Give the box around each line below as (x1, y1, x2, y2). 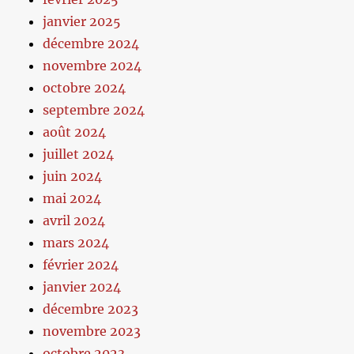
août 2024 (43, 124, 107, 141)
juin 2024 (43, 168, 103, 185)
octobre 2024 (43, 80, 126, 96)
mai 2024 (43, 190, 102, 207)
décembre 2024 (43, 36, 140, 52)
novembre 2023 (43, 323, 141, 340)
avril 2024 (43, 213, 106, 229)
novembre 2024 (43, 58, 142, 74)
